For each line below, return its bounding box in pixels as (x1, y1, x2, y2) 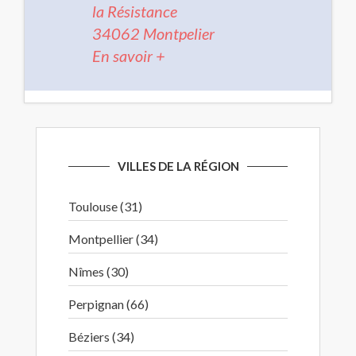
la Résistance (92, 2, 177, 21)
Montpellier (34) (68, 231, 158, 246)
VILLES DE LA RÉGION (117, 159, 239, 173)
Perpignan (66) (68, 296, 149, 311)
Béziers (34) (68, 329, 134, 344)
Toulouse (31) (68, 199, 142, 214)
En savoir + (92, 46, 165, 65)
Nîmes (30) (68, 264, 129, 279)
